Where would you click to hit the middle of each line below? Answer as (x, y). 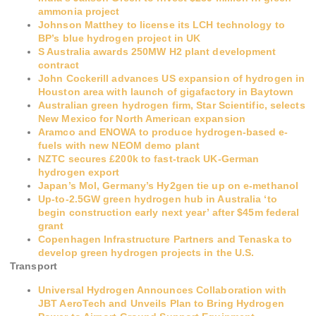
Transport (34, 266)
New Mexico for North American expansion (142, 119)
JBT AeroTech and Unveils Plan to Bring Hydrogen (161, 303)
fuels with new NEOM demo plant (119, 146)
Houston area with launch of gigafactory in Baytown (166, 92)
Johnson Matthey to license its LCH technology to (162, 25)
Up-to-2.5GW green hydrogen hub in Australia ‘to (158, 199)
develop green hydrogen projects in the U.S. (146, 253)
